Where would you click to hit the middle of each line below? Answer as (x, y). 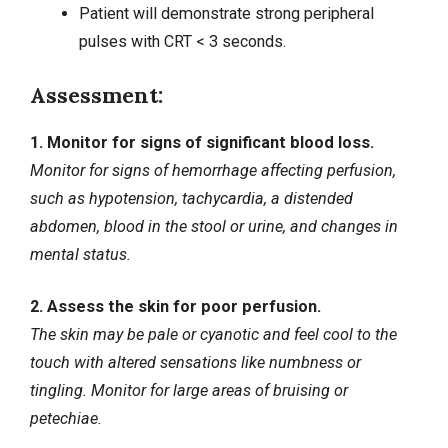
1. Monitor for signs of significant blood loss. (202, 142)
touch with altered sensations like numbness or (195, 362)
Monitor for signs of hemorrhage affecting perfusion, (213, 170)
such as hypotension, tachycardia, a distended (191, 198)
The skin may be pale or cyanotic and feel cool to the (213, 334)
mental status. (80, 254)
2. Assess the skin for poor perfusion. (175, 306)
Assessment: (96, 94)
